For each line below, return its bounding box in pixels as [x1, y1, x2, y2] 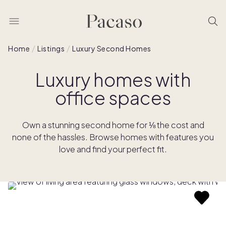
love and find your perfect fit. [59, 144, 167, 154]
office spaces [55, 86, 171, 109]
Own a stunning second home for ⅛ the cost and [22, 120, 204, 130]
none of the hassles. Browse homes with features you [12, 132, 214, 142]
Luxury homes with [35, 68, 191, 91]
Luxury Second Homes [72, 44, 151, 53]
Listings [37, 44, 65, 53]
